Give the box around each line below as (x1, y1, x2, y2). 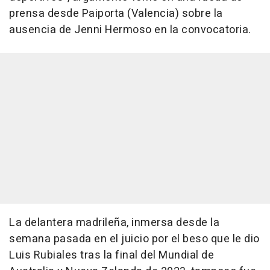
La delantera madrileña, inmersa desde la (9, 215, 219, 231)
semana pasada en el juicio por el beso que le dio (9, 231, 260, 248)
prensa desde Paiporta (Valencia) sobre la (9, 5, 223, 22)
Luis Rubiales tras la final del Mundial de (9, 247, 214, 264)
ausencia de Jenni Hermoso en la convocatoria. (9, 22, 251, 39)
